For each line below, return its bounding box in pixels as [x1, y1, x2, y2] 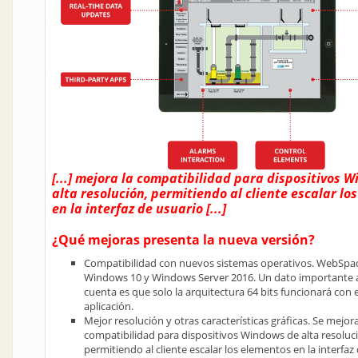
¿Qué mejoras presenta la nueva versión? [52, 231, 315, 249]
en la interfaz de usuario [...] [52, 200, 226, 217]
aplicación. [84, 299, 133, 313]
